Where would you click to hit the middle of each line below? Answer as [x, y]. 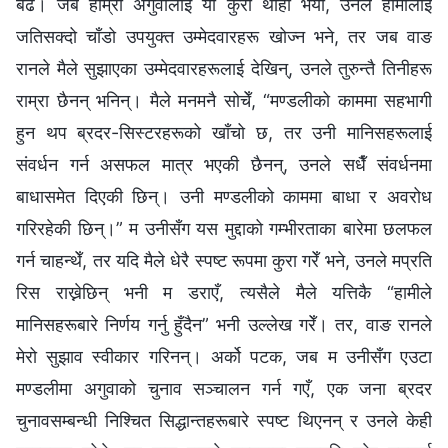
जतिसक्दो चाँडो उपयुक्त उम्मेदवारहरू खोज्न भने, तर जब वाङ [224, 36]
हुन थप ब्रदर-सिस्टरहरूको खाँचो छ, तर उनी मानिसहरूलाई [224, 132]
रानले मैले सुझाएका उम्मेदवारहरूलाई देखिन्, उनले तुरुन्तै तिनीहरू [224, 68]
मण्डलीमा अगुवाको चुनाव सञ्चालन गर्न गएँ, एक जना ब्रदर [224, 388]
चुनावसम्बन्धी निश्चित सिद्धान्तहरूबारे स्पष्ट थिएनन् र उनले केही [224, 420]
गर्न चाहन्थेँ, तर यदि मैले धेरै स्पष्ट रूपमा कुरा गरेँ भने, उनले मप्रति [224, 260]
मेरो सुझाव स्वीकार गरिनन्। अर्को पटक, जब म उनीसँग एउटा [224, 356]
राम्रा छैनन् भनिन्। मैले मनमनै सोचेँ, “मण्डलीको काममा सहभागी [224, 100]
